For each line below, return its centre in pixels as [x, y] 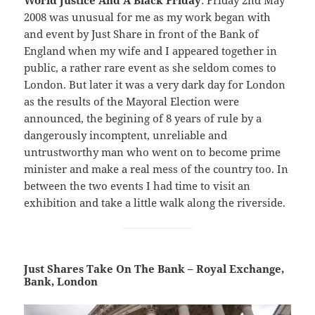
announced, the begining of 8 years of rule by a [143, 118]
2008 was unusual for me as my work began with [148, 17]
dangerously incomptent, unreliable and [126, 135]
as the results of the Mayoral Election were [132, 102]
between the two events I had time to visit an [137, 186]
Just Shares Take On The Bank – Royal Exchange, [154, 269]
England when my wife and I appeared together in [151, 51]
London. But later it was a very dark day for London [155, 85]
